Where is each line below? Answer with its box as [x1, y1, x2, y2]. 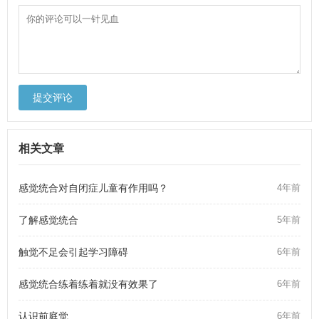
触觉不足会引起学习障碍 [19, 246, 128, 258]
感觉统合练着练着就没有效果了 [19, 278, 158, 290]
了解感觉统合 [19, 214, 78, 226]
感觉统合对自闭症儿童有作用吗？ [19, 182, 168, 194]
